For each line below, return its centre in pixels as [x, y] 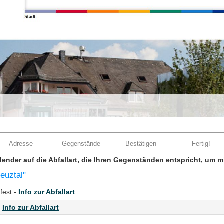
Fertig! [201, 144]
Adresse [21, 144]
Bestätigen [141, 144]
